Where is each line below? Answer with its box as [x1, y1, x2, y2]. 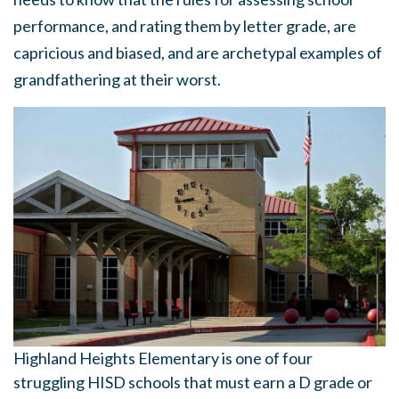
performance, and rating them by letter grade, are [13, 16, 356, 36]
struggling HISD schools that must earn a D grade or [13, 372, 372, 393]
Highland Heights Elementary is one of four [13, 348, 313, 369]
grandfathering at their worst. [13, 69, 221, 89]
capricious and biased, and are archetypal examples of [13, 43, 382, 62]
